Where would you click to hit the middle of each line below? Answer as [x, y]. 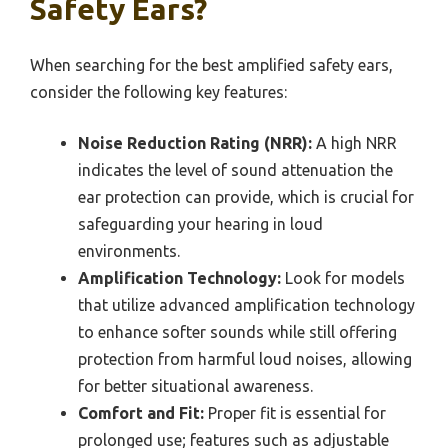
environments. [129, 250]
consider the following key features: [158, 91]
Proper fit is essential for [295, 412]
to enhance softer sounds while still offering [237, 331]
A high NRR [354, 142]
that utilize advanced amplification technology [246, 304]
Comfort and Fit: [141, 412]
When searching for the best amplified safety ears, [211, 64]
